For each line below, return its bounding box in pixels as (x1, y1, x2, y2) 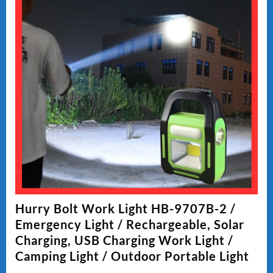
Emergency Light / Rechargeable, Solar (15, 216, 244, 232)
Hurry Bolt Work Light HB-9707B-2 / (15, 200, 236, 216)
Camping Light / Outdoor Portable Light (15, 248, 249, 263)
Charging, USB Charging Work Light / (15, 232, 233, 247)
